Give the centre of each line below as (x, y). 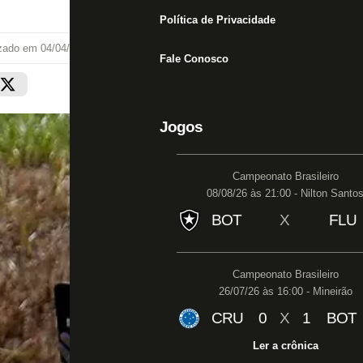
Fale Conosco (194, 59)
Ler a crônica (285, 346)
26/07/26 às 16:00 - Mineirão (285, 291)
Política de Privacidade (218, 20)
